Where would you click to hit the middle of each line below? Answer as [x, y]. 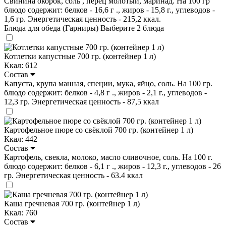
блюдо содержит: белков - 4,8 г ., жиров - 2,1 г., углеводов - [105, 92]
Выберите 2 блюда [132, 28]
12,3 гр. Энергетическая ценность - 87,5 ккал [81, 101]
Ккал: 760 [21, 212]
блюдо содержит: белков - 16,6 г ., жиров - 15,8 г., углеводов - [109, 10]
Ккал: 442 [21, 139]
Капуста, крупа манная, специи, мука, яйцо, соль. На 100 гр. [108, 83]
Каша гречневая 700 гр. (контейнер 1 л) [72, 203]
